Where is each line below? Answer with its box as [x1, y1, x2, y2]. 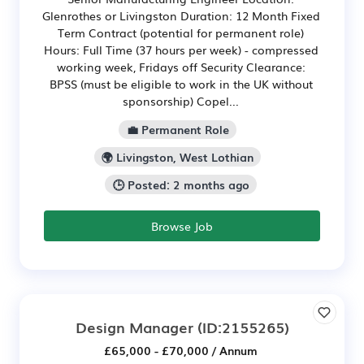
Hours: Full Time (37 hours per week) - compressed [43, 41, 318, 58]
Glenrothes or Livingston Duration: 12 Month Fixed [41, 6, 320, 24]
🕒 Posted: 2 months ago [112, 175, 249, 193]
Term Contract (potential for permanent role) [58, 24, 304, 41]
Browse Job [151, 217, 213, 234]
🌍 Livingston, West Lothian [102, 149, 253, 166]
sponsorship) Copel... [123, 92, 239, 109]
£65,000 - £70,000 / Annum [104, 341, 258, 358]
